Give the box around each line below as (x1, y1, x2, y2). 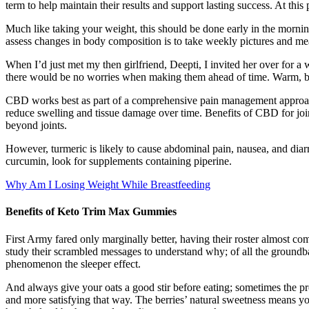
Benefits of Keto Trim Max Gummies (6, 206, 177, 218)
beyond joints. (6, 119, 67, 132)
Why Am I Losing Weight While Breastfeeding (6, 179, 210, 191)
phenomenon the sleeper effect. (6, 257, 141, 270)
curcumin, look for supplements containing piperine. (6, 155, 232, 168)
